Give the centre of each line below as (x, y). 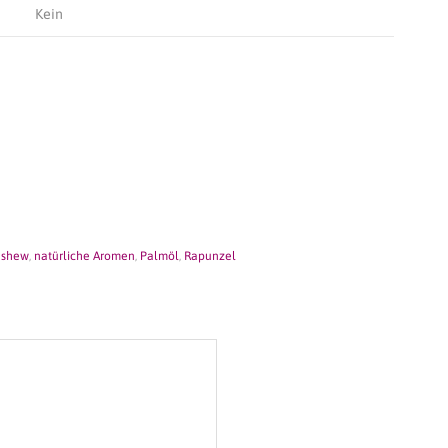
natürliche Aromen (84, 256)
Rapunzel (210, 256)
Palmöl (159, 256)
